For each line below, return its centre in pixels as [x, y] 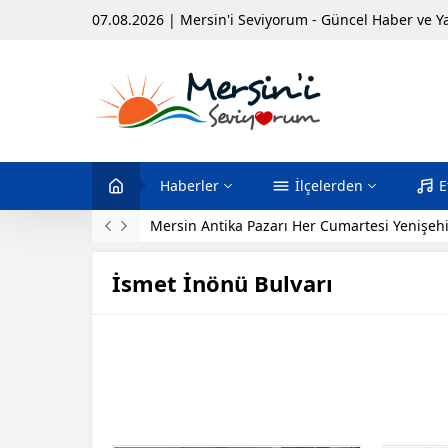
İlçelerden [329, 185]
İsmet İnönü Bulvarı [222, 283]
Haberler [189, 185]
